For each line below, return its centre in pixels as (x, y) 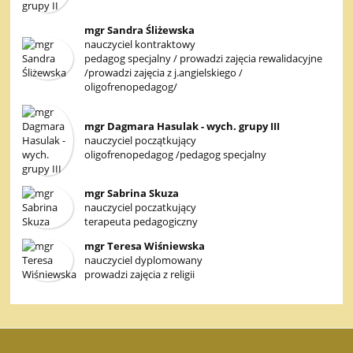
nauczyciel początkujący (140, 140)
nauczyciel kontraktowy (139, 45)
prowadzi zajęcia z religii (139, 275)
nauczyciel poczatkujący (140, 208)
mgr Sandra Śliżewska (139, 30)
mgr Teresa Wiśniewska (144, 246)
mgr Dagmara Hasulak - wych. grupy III (182, 126)
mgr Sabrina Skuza (131, 193)
